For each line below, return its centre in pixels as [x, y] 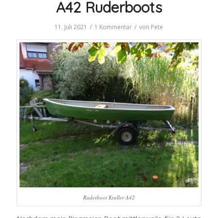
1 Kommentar [113, 27]
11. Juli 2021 [71, 27]
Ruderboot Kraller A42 [109, 197]
